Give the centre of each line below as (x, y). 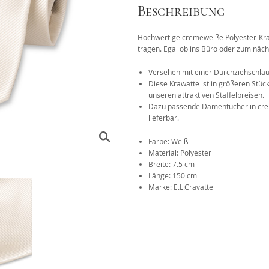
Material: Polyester (180, 153)
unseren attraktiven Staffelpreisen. (206, 95)
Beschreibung (181, 12)
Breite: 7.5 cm (171, 164)
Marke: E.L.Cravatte (180, 187)
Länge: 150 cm (172, 176)
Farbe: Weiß (168, 141)
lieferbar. (163, 118)
